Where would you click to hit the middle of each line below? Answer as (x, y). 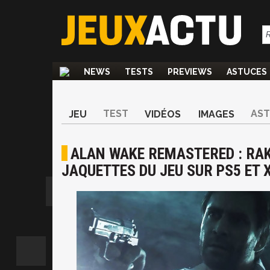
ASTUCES (247, 72)
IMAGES (216, 114)
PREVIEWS (190, 72)
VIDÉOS (163, 114)
